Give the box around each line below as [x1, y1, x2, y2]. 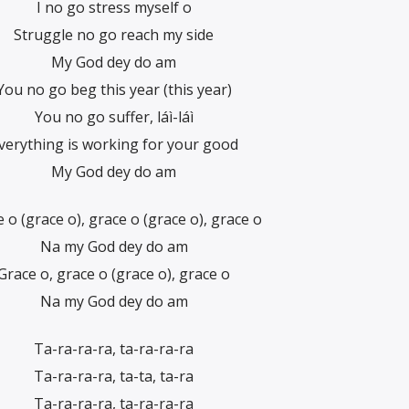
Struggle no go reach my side [14, 24, 214, 45]
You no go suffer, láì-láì [34, 106, 194, 127]
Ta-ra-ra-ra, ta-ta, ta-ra [34, 366, 194, 387]
